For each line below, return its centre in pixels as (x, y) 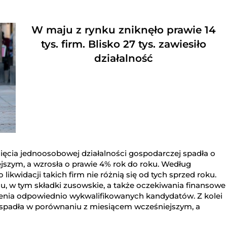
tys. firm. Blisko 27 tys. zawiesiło (123, 44)
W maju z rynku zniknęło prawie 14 (123, 30)
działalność (123, 59)
